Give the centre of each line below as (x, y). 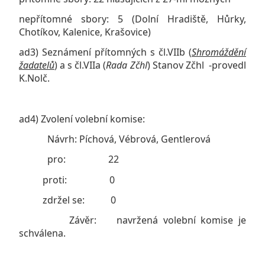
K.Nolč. (34, 78)
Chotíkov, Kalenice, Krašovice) (85, 32)
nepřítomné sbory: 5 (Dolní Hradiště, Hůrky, (132, 19)
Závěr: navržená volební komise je (132, 220)
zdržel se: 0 (67, 200)
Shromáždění (219, 52)
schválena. (42, 233)
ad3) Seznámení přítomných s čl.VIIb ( (105, 52)
